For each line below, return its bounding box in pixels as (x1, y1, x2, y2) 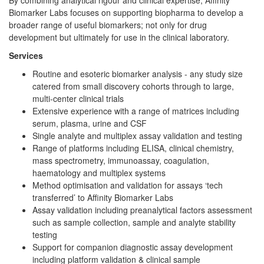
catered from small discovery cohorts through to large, (32, 80, 234, 92)
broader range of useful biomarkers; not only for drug (9, 18, 207, 31)
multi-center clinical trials (32, 92, 124, 104)
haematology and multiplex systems (32, 166, 166, 179)
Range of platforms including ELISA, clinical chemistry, (32, 141, 234, 154)
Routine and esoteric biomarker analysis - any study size (32, 67, 243, 80)
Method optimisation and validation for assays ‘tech (32, 179, 223, 191)
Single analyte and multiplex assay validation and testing (32, 129, 242, 141)
